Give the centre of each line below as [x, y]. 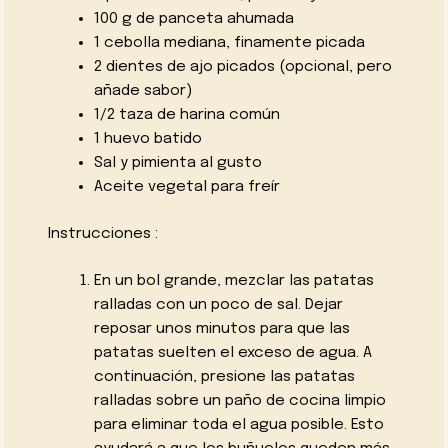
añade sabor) [142, 91]
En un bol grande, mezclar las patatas [233, 280]
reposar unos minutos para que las [221, 328]
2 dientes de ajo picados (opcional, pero [242, 67]
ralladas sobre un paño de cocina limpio [239, 400]
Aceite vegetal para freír [186, 187]
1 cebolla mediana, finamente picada [229, 43]
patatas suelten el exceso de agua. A [232, 352]
